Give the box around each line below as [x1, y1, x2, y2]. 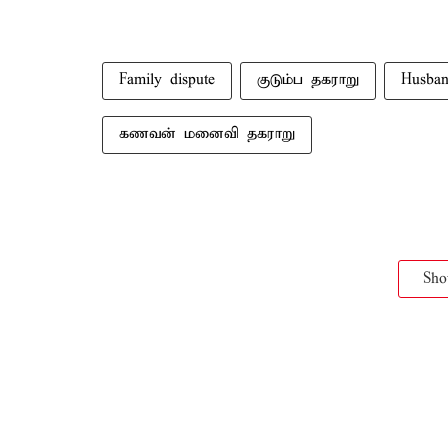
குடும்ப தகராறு [257, 71, 359, 89]
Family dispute [119, 71, 215, 89]
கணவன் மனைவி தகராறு [119, 125, 295, 143]
